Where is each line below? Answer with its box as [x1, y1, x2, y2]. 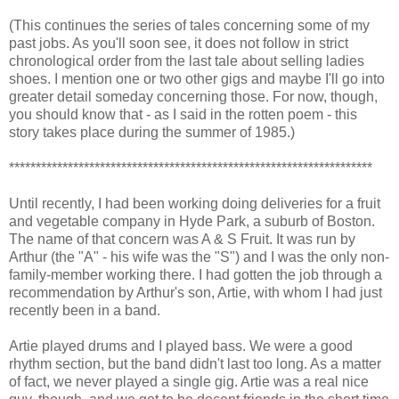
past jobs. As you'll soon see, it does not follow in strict [9, 35, 348, 51]
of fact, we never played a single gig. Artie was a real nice [9, 373, 369, 389]
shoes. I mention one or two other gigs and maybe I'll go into [9, 70, 385, 86]
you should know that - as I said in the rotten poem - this [9, 106, 357, 122]
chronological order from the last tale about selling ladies [9, 53, 364, 69]
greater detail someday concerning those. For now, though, [9, 88, 378, 104]
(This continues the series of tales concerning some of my [9, 17, 370, 33]
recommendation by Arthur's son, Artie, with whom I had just [9, 284, 382, 300]
